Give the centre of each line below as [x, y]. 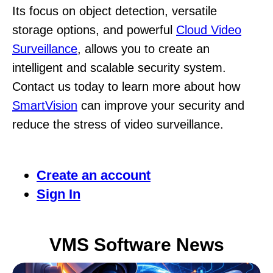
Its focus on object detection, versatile [115, 11]
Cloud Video [209, 30]
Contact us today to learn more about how [126, 87]
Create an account [94, 175]
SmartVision [45, 106]
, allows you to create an [144, 49]
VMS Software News [136, 245]
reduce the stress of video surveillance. [118, 125]
